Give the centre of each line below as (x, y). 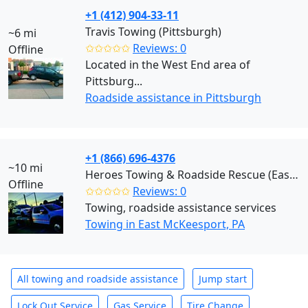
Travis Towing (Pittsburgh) (153, 32)
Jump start (223, 279)
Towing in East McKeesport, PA (165, 224)
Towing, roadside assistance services (181, 208)
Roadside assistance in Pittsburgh (173, 98)
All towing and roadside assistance (98, 279)
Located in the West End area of (168, 65)
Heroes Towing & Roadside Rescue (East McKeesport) (294, 175)
